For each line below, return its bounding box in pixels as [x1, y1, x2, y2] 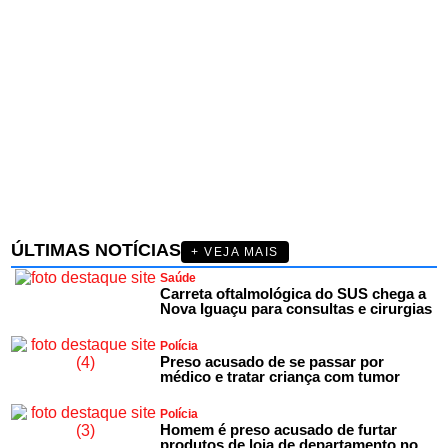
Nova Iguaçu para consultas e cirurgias [160, 300, 433, 318]
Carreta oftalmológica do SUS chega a [160, 285, 427, 303]
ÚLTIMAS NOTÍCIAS [11, 240, 182, 261]
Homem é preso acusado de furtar [160, 421, 398, 439]
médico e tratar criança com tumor [160, 368, 401, 386]
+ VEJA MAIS [191, 245, 279, 260]
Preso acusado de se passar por [160, 353, 385, 371]
